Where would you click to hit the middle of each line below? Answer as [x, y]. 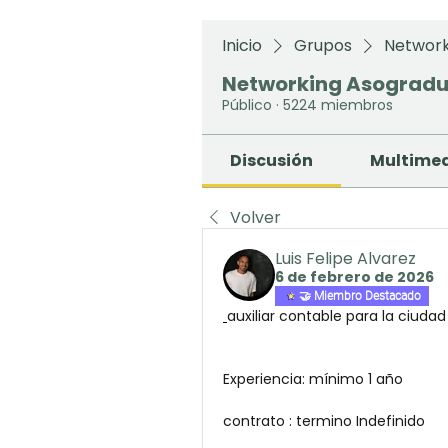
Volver [255, 217]
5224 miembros [338, 105]
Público [247, 105]
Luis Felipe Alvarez [345, 258]
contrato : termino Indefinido [326, 421]
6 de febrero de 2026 [354, 277]
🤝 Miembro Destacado [360, 296]
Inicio [242, 45]
